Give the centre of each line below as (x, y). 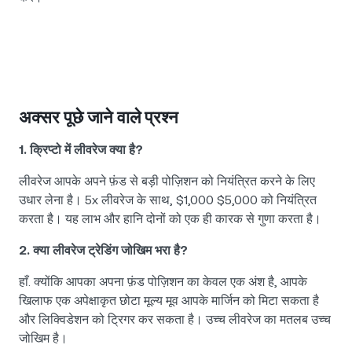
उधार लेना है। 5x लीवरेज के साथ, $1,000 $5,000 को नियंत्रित (168, 200)
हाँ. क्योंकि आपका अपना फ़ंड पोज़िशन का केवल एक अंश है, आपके (163, 282)
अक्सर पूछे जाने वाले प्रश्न (99, 118)
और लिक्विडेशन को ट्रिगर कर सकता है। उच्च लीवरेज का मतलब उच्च (175, 320)
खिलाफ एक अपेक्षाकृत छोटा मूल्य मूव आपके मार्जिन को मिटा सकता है (169, 301)
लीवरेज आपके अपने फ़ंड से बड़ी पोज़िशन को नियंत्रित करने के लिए (167, 181)
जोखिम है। (43, 339)
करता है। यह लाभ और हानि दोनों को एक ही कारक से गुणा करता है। (170, 219)
